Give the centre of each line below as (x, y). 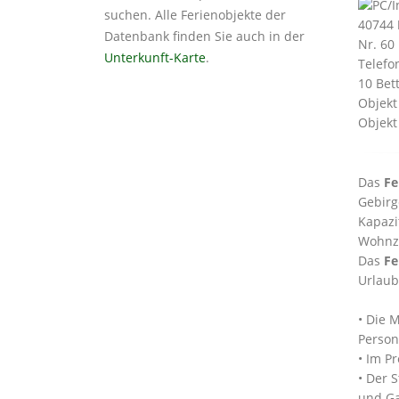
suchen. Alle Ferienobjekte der (195, 15)
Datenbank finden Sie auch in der (204, 37)
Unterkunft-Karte (155, 58)
